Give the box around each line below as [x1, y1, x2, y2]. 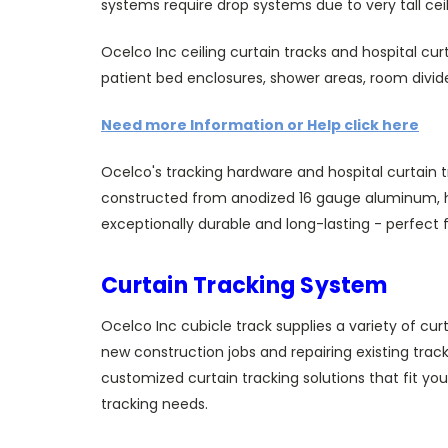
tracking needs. [101, 393, 208, 414]
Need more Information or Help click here [101, 114, 419, 135]
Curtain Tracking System [101, 269, 387, 301]
